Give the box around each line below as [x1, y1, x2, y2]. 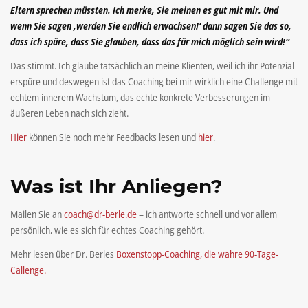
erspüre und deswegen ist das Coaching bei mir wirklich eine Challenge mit [10, 74, 298, 88]
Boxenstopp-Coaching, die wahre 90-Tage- [116, 247, 278, 261]
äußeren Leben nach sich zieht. [10, 106, 129, 120]
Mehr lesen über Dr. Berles [10, 247, 116, 261]
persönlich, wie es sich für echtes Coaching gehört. [10, 223, 204, 237]
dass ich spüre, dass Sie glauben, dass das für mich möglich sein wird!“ [10, 34, 289, 48]
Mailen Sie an [10, 208, 64, 221]
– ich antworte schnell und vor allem [137, 208, 277, 221]
